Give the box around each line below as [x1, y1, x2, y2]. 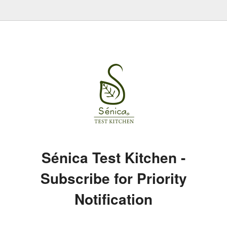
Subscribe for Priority [40, 167, 187, 188]
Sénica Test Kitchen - [42, 146, 185, 168]
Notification [74, 188, 153, 209]
